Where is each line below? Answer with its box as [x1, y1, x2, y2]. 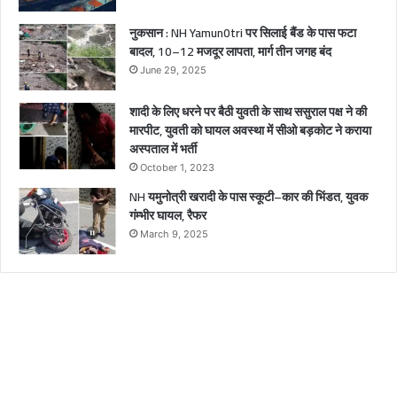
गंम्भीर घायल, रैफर [129, 204, 206, 228]
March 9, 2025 [140, 228, 208, 241]
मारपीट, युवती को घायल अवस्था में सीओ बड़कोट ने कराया [129, 119, 371, 143]
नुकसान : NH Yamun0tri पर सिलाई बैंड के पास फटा [129, 21, 356, 45]
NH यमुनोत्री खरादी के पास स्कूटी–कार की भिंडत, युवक [129, 185, 368, 209]
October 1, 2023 [140, 161, 214, 175]
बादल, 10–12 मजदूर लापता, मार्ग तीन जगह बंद [129, 40, 331, 64]
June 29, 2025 [140, 64, 206, 77]
